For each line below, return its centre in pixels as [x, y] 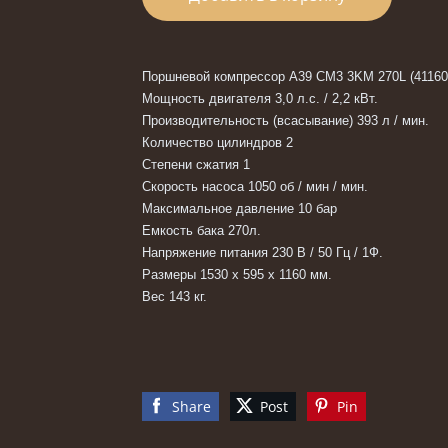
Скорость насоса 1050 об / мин [237, 187]
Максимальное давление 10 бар [241, 209]
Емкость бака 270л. [203, 231]
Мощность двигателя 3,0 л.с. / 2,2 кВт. [262, 99]
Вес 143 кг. [174, 297]
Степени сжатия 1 [198, 165]
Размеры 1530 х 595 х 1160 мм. [239, 275]
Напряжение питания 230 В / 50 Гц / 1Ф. [264, 253]
